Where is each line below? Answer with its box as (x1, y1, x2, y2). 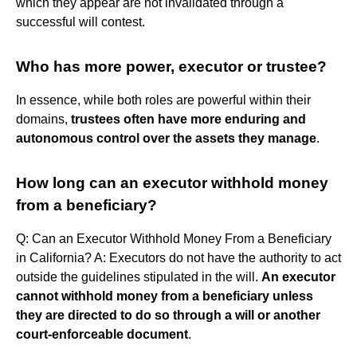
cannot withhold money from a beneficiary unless (16, 288, 313, 303)
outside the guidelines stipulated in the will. (16, 269, 261, 284)
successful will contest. (16, 14, 145, 29)
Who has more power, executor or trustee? (16, 57, 327, 75)
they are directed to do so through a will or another (16, 308, 320, 322)
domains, (16, 112, 71, 126)
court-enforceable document (16, 327, 188, 341)
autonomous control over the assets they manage (16, 131, 316, 145)
